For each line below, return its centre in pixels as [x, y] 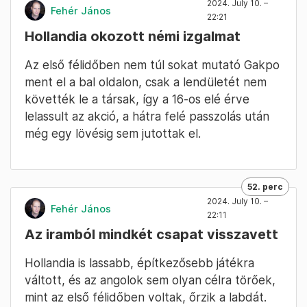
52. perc [265, 187]
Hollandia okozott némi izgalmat [133, 37]
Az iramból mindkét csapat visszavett [151, 235]
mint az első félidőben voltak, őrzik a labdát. [146, 297]
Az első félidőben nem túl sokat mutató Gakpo [152, 65]
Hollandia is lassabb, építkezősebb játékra [139, 263]
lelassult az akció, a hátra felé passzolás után [147, 116]
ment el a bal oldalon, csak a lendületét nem [146, 82]
